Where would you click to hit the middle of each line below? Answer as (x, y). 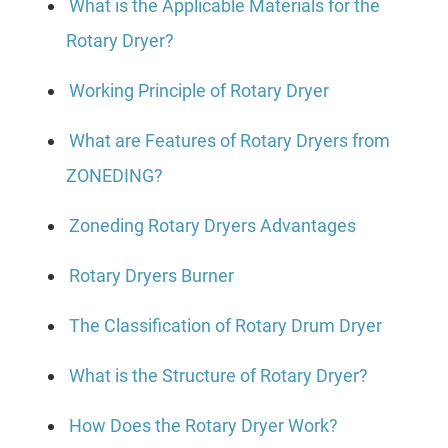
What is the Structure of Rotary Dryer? (218, 376)
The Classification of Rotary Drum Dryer (225, 326)
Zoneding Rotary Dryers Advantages (212, 226)
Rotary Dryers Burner (151, 276)
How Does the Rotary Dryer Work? (203, 426)
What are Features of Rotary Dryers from (229, 141)
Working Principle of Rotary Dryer (199, 91)
